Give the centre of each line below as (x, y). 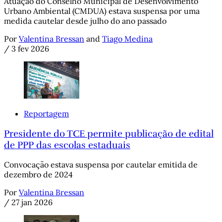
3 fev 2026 (30, 49)
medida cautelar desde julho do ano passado (85, 21)
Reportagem (46, 113)
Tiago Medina (127, 39)
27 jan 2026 (32, 202)
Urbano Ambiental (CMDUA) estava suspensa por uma (102, 11)
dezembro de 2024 (38, 175)
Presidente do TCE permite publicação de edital (109, 133)
